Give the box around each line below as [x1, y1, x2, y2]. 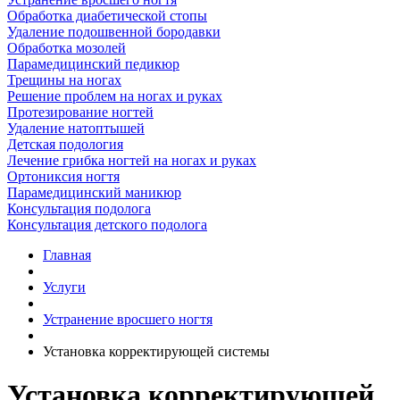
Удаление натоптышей [7, 121, 145, 136]
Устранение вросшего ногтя [43, 312, 212, 327]
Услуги [43, 279, 86, 295]
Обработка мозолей [7, 40, 126, 55]
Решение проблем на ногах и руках [7, 88, 222, 104]
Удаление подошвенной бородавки [7, 24, 221, 39]
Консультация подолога [7, 201, 151, 216]
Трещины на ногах [7, 72, 121, 87]
